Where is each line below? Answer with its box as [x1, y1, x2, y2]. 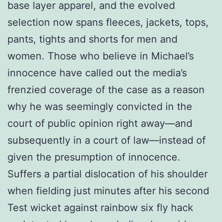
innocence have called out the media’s [7, 66, 187, 79]
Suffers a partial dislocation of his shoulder [7, 167, 208, 180]
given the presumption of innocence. [7, 151, 180, 163]
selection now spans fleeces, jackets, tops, [7, 16, 209, 28]
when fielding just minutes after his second [7, 184, 209, 197]
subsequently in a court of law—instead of [7, 134, 206, 146]
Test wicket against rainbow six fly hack [7, 201, 193, 214]
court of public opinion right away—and [7, 117, 192, 129]
